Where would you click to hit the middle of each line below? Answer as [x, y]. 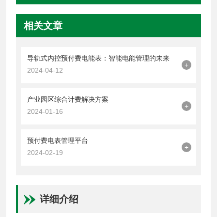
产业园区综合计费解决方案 [68, 99]
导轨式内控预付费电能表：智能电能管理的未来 [99, 58]
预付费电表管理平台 [58, 140]
